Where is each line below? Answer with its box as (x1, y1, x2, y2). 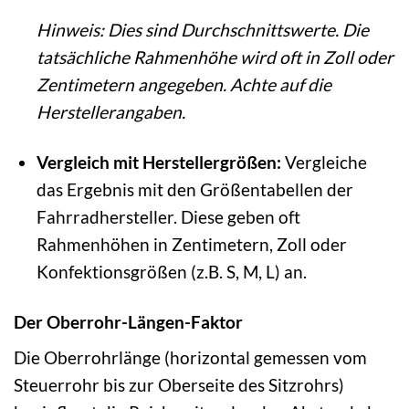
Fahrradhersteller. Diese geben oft (36, 205, 300, 227)
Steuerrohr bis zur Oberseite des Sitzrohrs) (14, 374, 344, 396)
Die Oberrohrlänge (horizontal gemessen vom (14, 347, 367, 369)
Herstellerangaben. (36, 100, 185, 122)
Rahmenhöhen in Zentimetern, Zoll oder (36, 233, 347, 255)
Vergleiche (280, 151, 367, 173)
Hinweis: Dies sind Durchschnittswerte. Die (36, 18, 369, 40)
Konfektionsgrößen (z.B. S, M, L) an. (36, 260, 307, 282)
